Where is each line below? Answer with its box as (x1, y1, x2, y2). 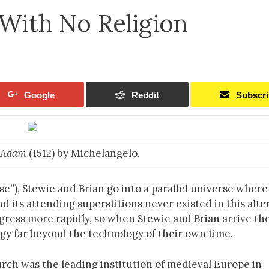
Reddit (131, 89, 160, 100)
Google (24, 89, 55, 100)
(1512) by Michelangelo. (26, 146, 140, 160)
